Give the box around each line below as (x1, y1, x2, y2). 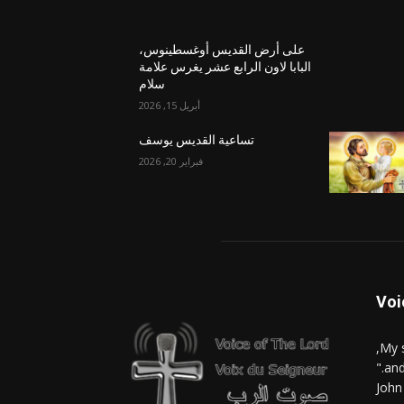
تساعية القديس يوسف (139, 133, 254, 148)
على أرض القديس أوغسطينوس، (139, 42, 305, 58)
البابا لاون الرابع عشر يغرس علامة (139, 60, 311, 75)
